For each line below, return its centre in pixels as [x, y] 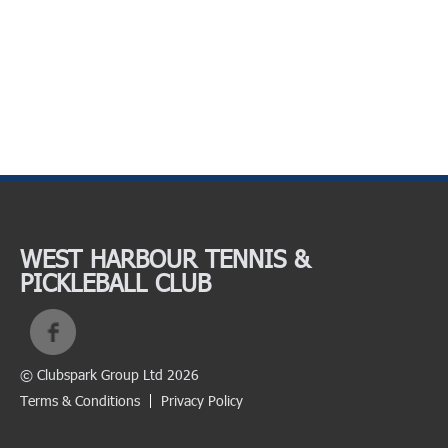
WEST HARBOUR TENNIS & [165, 258]
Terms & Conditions [80, 400]
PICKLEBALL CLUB [115, 282]
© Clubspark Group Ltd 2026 [109, 374]
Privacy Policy [202, 400]
